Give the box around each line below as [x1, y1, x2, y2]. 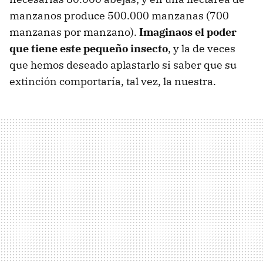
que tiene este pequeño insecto [9, 42, 168, 56]
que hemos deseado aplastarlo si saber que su [9, 58, 237, 72]
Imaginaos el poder [139, 25, 237, 39]
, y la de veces [168, 42, 235, 56]
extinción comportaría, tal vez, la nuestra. [9, 75, 216, 89]
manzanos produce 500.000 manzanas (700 [9, 9, 229, 23]
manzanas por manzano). [9, 25, 139, 39]
